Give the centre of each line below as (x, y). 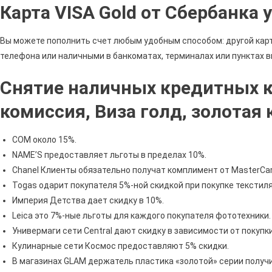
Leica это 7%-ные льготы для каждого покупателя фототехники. (141, 215)
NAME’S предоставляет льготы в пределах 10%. (109, 155)
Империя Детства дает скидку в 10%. (88, 200)
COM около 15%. (44, 139)
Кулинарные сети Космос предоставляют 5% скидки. (121, 246)
